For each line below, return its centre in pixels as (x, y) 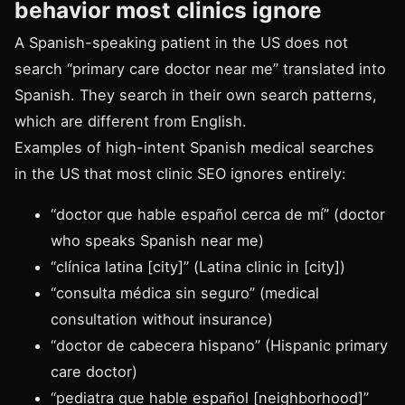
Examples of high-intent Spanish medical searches (194, 147)
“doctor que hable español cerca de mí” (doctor (218, 215)
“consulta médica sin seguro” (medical (185, 293)
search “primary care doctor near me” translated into (200, 69)
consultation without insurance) (162, 320)
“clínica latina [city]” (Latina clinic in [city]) (198, 267)
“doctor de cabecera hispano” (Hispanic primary (219, 346)
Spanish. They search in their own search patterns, (196, 95)
